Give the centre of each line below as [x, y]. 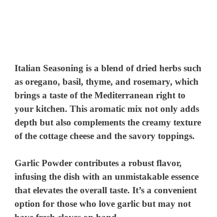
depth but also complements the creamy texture [108, 122]
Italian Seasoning [49, 68]
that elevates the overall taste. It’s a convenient [106, 190]
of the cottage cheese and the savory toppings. [105, 136]
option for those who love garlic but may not [103, 204]
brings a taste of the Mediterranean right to [100, 95]
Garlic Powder [44, 163]
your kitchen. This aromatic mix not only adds [107, 108]
